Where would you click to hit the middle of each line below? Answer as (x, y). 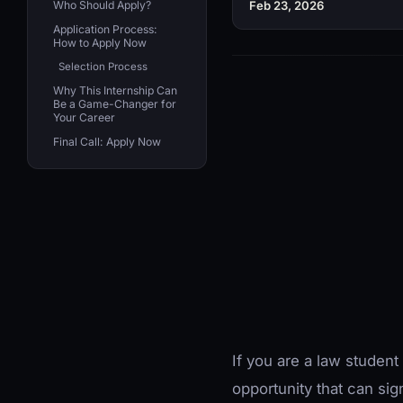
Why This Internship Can (115, 90)
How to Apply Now (100, 42)
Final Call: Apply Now (107, 141)
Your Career (84, 117)
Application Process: (105, 29)
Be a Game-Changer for (115, 103)
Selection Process (103, 66)
